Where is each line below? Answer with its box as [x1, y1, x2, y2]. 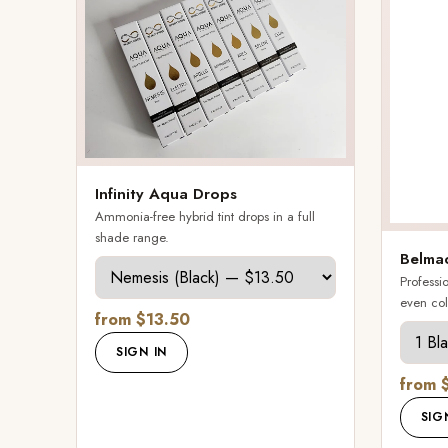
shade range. [95, 227, 169, 247]
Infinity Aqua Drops [95, 182, 237, 205]
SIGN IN [116, 342, 168, 361]
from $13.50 [95, 307, 190, 331]
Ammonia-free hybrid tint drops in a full [95, 206, 315, 226]
